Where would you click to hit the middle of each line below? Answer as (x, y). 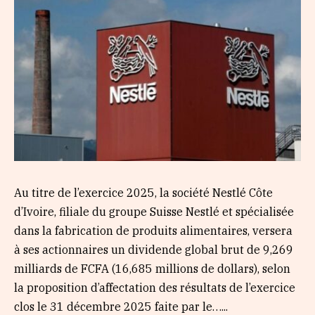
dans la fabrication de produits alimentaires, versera (153, 230)
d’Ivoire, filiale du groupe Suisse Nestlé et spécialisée (154, 211)
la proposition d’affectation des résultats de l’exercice (155, 287)
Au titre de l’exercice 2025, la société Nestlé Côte (143, 192)
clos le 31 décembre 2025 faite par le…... (121, 306)
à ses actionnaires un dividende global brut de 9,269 (154, 249)
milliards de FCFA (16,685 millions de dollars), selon (152, 268)
